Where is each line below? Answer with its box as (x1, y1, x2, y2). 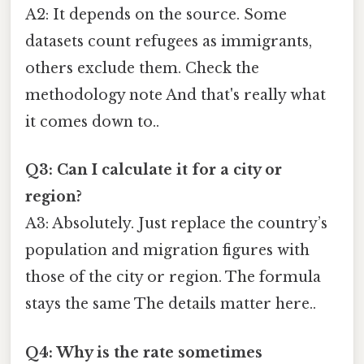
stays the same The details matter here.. (25, 295, 316, 314)
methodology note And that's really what (25, 86, 326, 105)
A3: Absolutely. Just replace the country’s (25, 214, 327, 233)
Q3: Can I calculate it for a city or (25, 161, 282, 180)
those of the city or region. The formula (25, 268, 321, 287)
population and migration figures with (25, 241, 310, 260)
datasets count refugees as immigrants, (25, 32, 312, 51)
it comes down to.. (25, 113, 159, 132)
